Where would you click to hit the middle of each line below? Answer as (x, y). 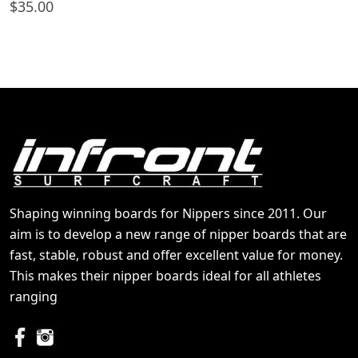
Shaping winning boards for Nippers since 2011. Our (168, 213)
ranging (34, 296)
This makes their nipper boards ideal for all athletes (165, 275)
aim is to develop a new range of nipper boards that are (178, 234)
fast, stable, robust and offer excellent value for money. (176, 255)
